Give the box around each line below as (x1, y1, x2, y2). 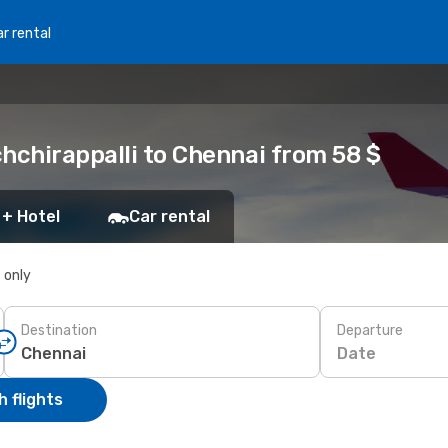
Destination (21, 321, 97, 339)
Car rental (129, 207, 210, 226)
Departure (337, 321, 403, 339)
